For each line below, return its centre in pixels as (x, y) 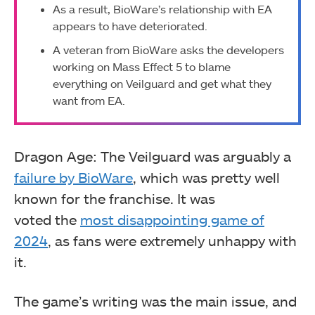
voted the (47, 219)
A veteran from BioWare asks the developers (168, 50)
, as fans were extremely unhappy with (172, 240)
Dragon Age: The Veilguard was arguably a (153, 156)
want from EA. (89, 101)
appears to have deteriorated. (131, 26)
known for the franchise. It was (115, 198)
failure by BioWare (73, 177)
